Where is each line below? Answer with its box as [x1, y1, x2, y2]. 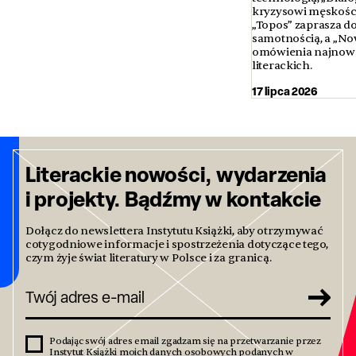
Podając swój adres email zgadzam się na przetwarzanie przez [49, 334, 321, 347]
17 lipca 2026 [252, 83, 319, 99]
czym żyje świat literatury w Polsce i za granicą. [25, 250, 272, 265]
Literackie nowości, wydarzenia [25, 159, 327, 188]
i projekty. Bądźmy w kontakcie [25, 184, 322, 213]
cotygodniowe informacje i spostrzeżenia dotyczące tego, [25, 237, 328, 251]
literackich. [252, 58, 312, 72]
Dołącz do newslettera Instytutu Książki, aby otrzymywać [25, 223, 323, 238]
